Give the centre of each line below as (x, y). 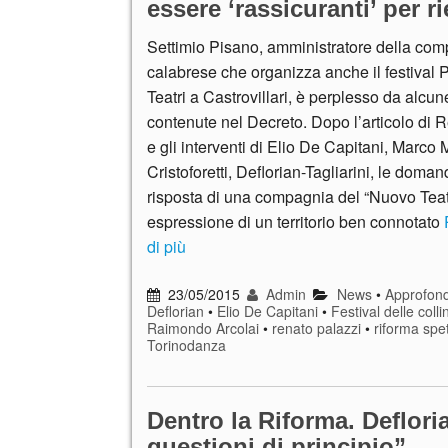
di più (166, 247)
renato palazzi (316, 328)
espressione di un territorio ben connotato (295, 222)
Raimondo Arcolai (203, 328)
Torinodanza (186, 345)
